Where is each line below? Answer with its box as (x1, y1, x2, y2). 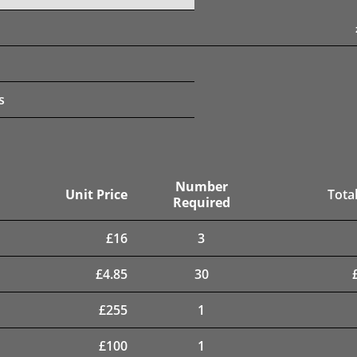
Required (172, 193, 230, 211)
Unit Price (65, 185, 127, 203)
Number (175, 177, 228, 195)
